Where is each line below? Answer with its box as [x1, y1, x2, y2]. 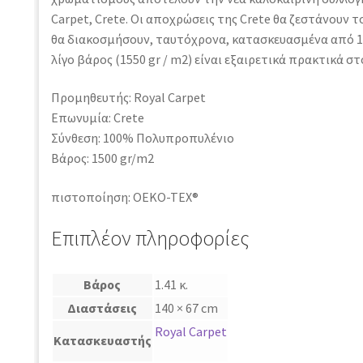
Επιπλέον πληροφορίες [50, 224, 250, 251]
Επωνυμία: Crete [50, 109, 144, 126]
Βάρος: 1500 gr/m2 [50, 150, 154, 167]
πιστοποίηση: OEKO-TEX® [50, 189, 199, 206]
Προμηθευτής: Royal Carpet [50, 89, 206, 106]
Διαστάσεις [67, 299, 138, 316]
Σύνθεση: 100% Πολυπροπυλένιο [50, 130, 234, 147]
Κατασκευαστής [53, 331, 152, 348]
